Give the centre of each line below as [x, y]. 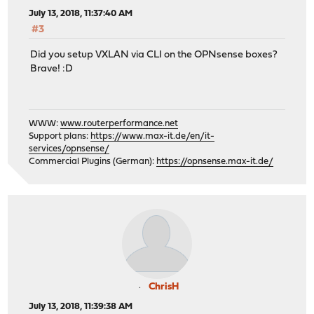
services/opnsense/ [69, 149]
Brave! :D [52, 69]
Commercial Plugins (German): [93, 162]
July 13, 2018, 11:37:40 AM [81, 14]
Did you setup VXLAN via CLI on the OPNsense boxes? [154, 55]
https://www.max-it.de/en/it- [153, 136]
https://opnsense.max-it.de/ [215, 162]
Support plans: [60, 136]
